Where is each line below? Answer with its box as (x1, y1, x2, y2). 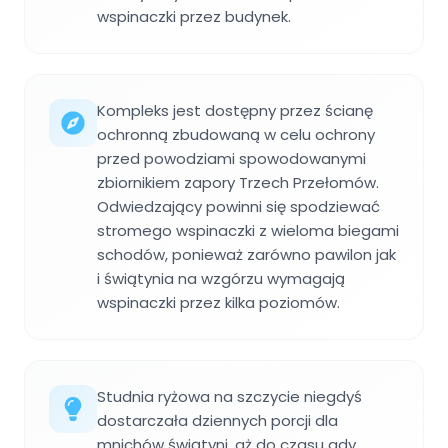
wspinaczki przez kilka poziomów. (97, 292, 340, 314)
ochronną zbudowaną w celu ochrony (97, 124, 375, 146)
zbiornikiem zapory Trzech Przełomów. (97, 172, 379, 194)
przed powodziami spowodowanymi (97, 148, 366, 170)
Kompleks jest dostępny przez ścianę (97, 100, 373, 122)
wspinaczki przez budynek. (97, 6, 291, 28)
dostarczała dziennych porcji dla (97, 410, 338, 432)
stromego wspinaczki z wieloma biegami (97, 220, 399, 242)
